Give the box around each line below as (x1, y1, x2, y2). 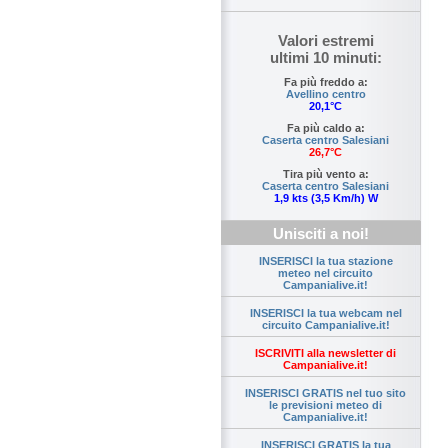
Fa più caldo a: (286, 122, 365, 135)
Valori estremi (277, 32, 374, 50)
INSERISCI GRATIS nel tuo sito (245, 387, 406, 400)
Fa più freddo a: (283, 76, 368, 89)
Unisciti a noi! (273, 225, 369, 243)
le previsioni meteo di (269, 399, 382, 412)
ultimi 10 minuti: (269, 49, 382, 67)
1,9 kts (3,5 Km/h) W (273, 192, 378, 205)
